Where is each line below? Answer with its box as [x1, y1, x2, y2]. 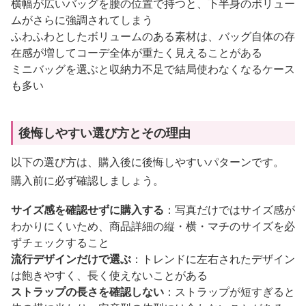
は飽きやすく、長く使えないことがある [11, 267, 208, 283]
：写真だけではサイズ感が [164, 201, 295, 217]
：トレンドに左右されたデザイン [131, 251, 295, 266]
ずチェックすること [11, 234, 109, 250]
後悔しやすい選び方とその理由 [18, 124, 191, 141]
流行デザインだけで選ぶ [11, 251, 131, 266]
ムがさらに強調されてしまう [11, 12, 153, 27]
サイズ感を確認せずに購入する [11, 201, 164, 217]
